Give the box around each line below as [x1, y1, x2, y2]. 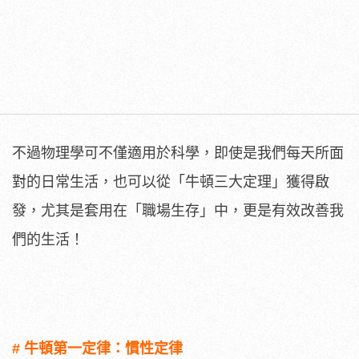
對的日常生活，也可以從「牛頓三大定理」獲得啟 [12, 173, 329, 190]
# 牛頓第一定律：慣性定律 [12, 340, 183, 357]
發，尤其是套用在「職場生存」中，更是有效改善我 [12, 202, 344, 219]
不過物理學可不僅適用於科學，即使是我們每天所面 [12, 144, 344, 161]
